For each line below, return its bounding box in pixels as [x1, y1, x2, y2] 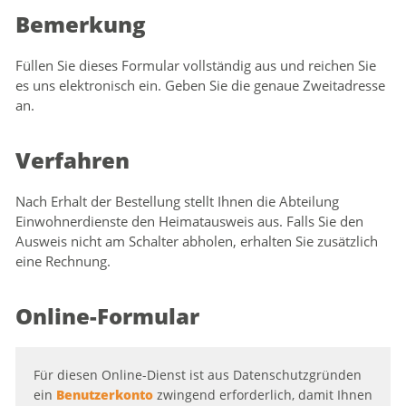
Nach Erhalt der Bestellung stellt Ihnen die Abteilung [15, 192, 339, 210]
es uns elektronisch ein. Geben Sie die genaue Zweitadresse [15, 76, 385, 94]
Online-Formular [15, 301, 199, 331]
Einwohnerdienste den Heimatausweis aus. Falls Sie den [15, 212, 363, 230]
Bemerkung [15, 9, 146, 39]
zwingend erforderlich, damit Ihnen [153, 386, 372, 403]
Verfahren [15, 145, 130, 175]
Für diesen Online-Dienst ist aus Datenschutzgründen [34, 366, 362, 383]
